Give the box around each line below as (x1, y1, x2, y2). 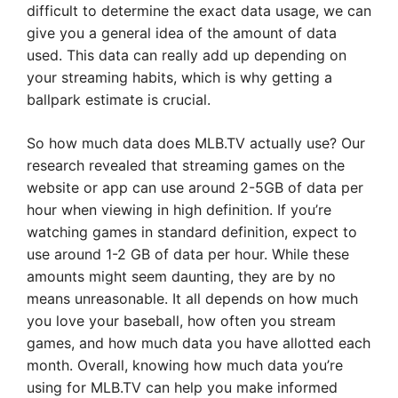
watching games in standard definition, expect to (27, 223, 357, 241)
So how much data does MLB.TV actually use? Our (27, 134, 365, 152)
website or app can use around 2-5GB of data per (27, 179, 363, 196)
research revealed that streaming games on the (27, 156, 345, 174)
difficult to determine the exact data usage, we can (27, 2, 371, 20)
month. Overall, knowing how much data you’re (27, 356, 343, 374)
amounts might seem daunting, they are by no (27, 267, 336, 285)
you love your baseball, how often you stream (27, 312, 336, 330)
